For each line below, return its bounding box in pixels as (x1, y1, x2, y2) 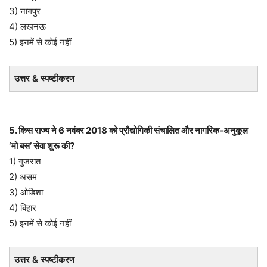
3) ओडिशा (9, 186, 43, 198)
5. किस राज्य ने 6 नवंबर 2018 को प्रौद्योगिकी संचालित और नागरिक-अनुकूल (9, 124, 248, 136)
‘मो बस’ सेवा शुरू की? (9, 139, 74, 151)
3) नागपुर (9, 5, 41, 17)
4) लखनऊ (9, 20, 46, 32)
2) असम (9, 170, 37, 182)
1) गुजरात (9, 155, 41, 167)
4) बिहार (9, 201, 36, 213)
